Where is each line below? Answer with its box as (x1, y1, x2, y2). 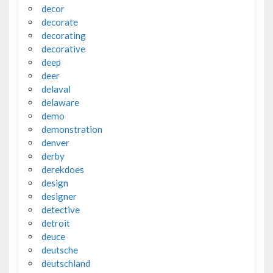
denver (41, 137, 69, 149)
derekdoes (41, 164, 84, 175)
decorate (41, 16, 78, 28)
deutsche (41, 244, 78, 256)
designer (41, 191, 77, 202)
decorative (41, 43, 85, 55)
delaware (41, 97, 79, 108)
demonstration (41, 124, 102, 135)
